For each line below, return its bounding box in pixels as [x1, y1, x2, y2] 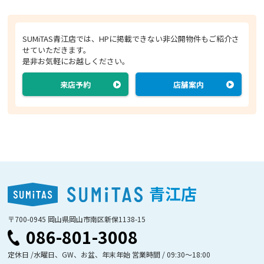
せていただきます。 [22, 44, 91, 56]
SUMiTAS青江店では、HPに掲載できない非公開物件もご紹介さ [22, 33, 240, 45]
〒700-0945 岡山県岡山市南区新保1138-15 [8, 213, 146, 224]
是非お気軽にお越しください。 [22, 55, 130, 67]
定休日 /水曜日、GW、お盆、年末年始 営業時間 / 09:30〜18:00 [8, 249, 211, 259]
